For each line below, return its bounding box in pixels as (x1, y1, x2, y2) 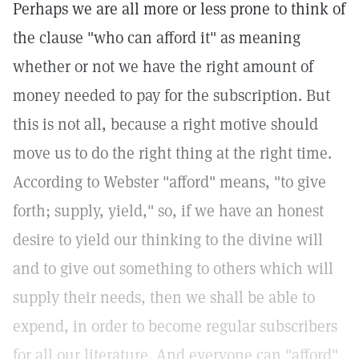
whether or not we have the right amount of (13, 56, 313, 77)
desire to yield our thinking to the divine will (13, 229, 323, 250)
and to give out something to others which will (13, 258, 333, 279)
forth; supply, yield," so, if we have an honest (13, 200, 324, 221)
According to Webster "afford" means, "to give (13, 171, 326, 192)
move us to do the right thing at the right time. (13, 143, 332, 163)
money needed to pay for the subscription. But (13, 85, 330, 106)
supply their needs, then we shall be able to (13, 287, 315, 308)
